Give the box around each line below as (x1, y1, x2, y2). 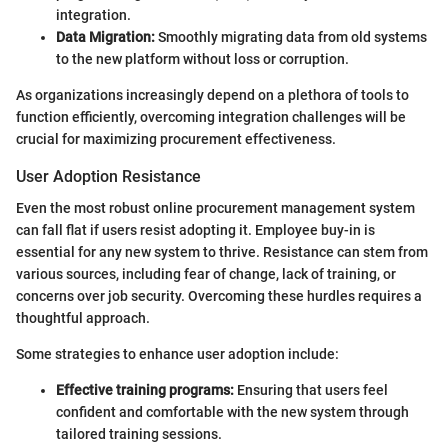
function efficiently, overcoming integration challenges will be (16, 109, 406, 126)
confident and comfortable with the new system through (56, 404, 409, 421)
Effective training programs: (56, 382, 234, 399)
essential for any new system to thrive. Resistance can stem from (16, 244, 428, 261)
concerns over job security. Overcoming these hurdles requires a (16, 288, 422, 305)
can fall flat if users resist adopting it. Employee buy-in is (16, 222, 375, 239)
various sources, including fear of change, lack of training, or (16, 266, 396, 283)
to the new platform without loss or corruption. (56, 51, 349, 68)
